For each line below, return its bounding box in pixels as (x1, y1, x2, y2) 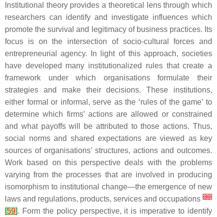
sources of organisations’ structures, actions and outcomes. (5, 146, 212, 155)
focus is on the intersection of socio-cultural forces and (5, 37, 212, 46)
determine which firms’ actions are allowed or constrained (5, 110, 212, 118)
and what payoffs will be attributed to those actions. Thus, (5, 122, 212, 130)
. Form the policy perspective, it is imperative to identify (17, 207, 212, 215)
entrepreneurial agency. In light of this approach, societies (5, 49, 212, 58)
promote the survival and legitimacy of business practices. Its (5, 25, 212, 33)
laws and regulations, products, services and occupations (5, 195, 202, 203)
